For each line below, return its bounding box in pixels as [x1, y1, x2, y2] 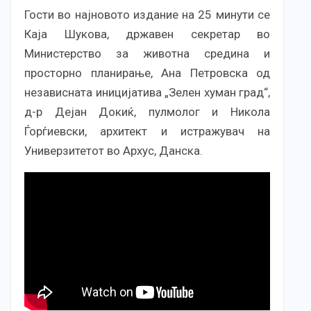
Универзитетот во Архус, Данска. [24, 144, 203, 158]
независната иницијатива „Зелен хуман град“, [24, 85, 270, 100]
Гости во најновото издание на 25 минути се [24, 8, 270, 22]
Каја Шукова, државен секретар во [24, 27, 270, 42]
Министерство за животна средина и [24, 47, 270, 61]
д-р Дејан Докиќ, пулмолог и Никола [24, 105, 270, 119]
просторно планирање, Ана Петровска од [24, 66, 270, 81]
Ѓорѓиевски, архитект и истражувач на [24, 124, 270, 139]
